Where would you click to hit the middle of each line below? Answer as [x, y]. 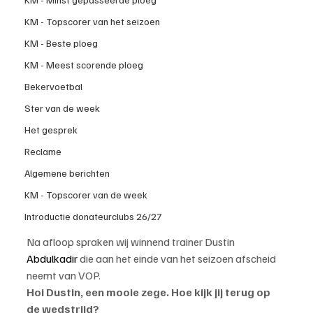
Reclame [43, 152]
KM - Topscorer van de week [86, 195]
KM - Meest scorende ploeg [84, 65]
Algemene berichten [67, 173]
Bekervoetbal [53, 87]
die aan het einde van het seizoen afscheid [178, 258]
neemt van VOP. [64, 275]
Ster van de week [62, 108]
